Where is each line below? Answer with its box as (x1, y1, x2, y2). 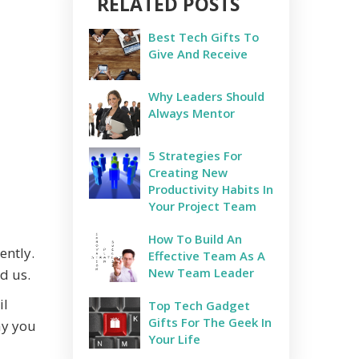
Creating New (148, 164, 228, 180)
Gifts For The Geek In (148, 314, 272, 330)
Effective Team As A (148, 248, 265, 264)
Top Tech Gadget (148, 297, 250, 313)
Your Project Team (148, 198, 256, 214)
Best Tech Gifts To (148, 29, 259, 45)
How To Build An (148, 231, 242, 247)
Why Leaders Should (148, 88, 264, 104)
